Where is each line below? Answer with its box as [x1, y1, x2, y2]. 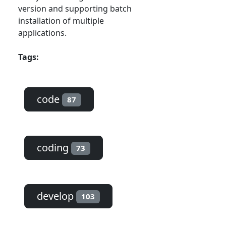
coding [37, 141, 71, 155]
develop [37, 189, 76, 203]
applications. [18, 27, 67, 39]
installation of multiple [18, 15, 104, 27]
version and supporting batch [18, 3, 132, 15]
